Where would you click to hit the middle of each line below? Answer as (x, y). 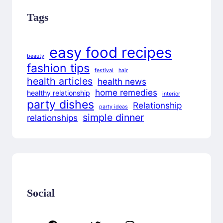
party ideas (113, 107)
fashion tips (58, 68)
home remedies (126, 93)
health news (122, 82)
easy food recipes (111, 53)
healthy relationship (58, 93)
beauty (36, 56)
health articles (60, 81)
